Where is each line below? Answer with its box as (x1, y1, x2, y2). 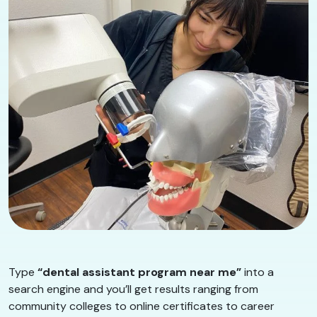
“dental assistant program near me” (38, 264, 241, 279)
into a (241, 264, 274, 279)
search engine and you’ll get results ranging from (8, 281, 258, 296)
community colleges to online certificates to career (8, 298, 275, 313)
